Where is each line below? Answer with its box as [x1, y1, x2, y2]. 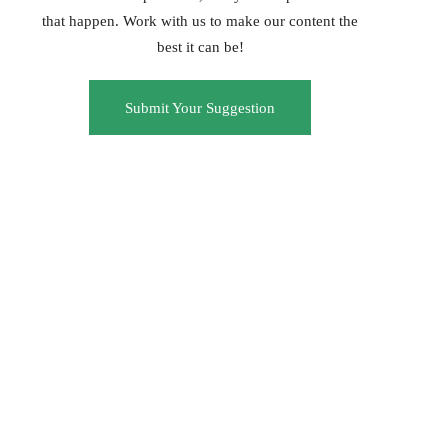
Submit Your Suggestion [125, 99, 276, 116]
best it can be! [156, 39, 244, 55]
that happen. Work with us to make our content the [42, 13, 359, 29]
